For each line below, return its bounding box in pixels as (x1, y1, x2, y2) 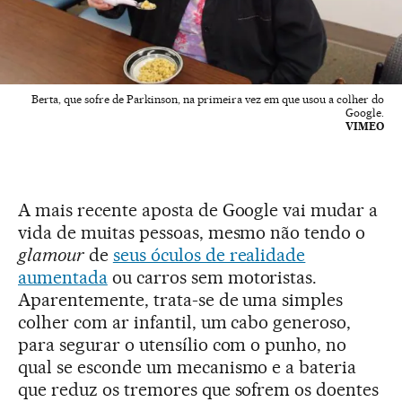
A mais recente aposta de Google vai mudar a (18, 198, 379, 221)
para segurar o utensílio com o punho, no (18, 333, 347, 355)
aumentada (18, 266, 108, 288)
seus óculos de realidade (112, 243, 306, 266)
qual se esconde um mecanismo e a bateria (18, 355, 357, 378)
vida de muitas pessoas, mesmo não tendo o (18, 221, 366, 243)
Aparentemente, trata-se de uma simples (18, 288, 344, 310)
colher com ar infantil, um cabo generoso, (18, 310, 352, 333)
